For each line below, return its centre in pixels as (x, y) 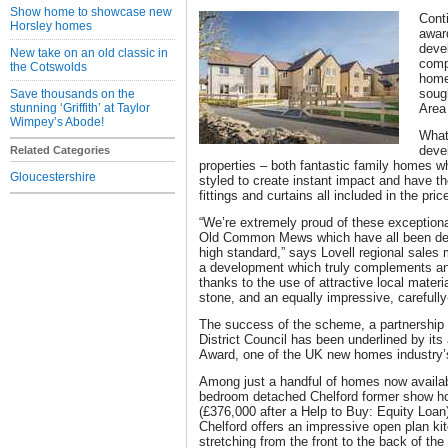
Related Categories (60, 150)
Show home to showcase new (91, 12)
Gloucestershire (53, 177)
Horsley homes (51, 26)
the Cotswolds (48, 67)
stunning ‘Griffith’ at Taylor (80, 108)
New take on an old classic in (89, 53)
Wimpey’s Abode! (57, 122)
